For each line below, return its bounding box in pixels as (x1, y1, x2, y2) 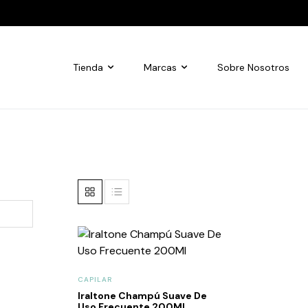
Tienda (73, 61, 103, 74)
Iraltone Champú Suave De (78, 289, 207, 302)
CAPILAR (78, 275, 112, 284)
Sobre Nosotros (217, 61, 289, 74)
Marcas (144, 61, 177, 74)
